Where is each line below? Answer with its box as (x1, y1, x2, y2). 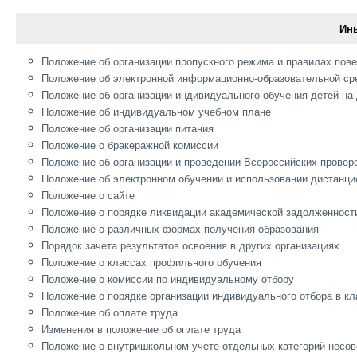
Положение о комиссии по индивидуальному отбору (41, 270, 295, 286)
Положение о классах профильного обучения (41, 253, 262, 269)
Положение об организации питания (41, 120, 214, 135)
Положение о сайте (41, 186, 135, 202)
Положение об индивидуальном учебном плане (41, 103, 272, 119)
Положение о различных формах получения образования (41, 220, 320, 236)
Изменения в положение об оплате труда (41, 320, 241, 336)
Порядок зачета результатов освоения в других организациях (41, 237, 340, 253)
